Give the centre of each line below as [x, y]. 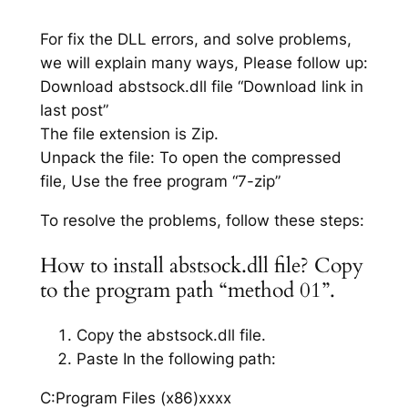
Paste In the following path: [176, 359]
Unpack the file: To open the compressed [190, 158]
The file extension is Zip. [129, 134]
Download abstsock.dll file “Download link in [201, 87]
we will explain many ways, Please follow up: [204, 63]
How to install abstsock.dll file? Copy [201, 266]
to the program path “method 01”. [187, 291]
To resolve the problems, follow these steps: [202, 220]
